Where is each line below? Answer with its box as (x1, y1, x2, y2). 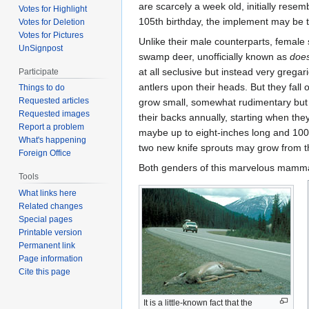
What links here (19, 188, 77, 199)
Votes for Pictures (19, 30, 84, 40)
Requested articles (19, 96, 90, 106)
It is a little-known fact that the (143, 297, 252, 308)
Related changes (19, 201, 83, 212)
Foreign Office (19, 148, 72, 159)
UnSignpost (19, 43, 63, 53)
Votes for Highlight (19, 3, 88, 14)
